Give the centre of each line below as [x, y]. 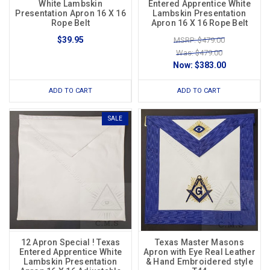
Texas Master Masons [199, 243]
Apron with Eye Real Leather [199, 252]
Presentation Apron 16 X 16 [71, 14]
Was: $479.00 [199, 53]
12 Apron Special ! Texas [71, 243]
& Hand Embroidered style [199, 262]
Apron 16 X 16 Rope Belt [199, 23]
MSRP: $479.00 [199, 40]
